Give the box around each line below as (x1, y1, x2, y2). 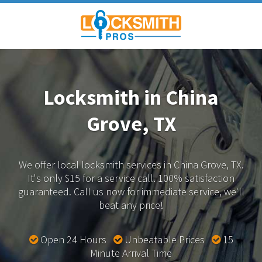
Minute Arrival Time (90, 246, 172, 260)
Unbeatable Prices (122, 232, 212, 246)
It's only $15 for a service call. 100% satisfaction (27, 171, 235, 185)
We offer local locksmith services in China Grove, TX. (18, 157, 244, 171)
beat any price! (99, 198, 163, 212)
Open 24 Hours (37, 232, 113, 246)
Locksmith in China (43, 84, 219, 111)
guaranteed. (18, 184, 71, 198)
